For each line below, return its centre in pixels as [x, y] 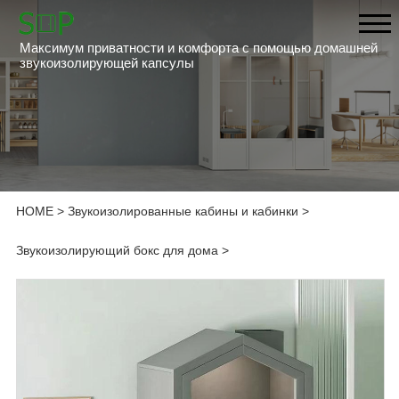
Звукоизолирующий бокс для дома [117, 251]
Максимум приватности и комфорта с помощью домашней [199, 47]
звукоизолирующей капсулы [107, 62]
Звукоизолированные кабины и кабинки [183, 212]
